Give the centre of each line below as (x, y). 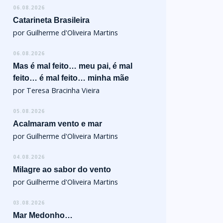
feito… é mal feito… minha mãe (71, 78)
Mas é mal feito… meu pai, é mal (73, 66)
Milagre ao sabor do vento (62, 169)
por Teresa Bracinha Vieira (56, 90)
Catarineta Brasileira (51, 20)
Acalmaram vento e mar (57, 124)
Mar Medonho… (43, 215)
